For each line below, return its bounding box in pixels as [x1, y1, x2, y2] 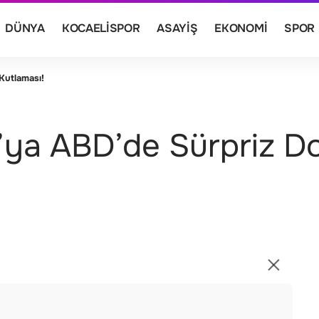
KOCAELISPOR [61, 21, 140, 36]
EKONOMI [214, 21, 268, 36]
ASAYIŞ [157, 21, 198, 36]
